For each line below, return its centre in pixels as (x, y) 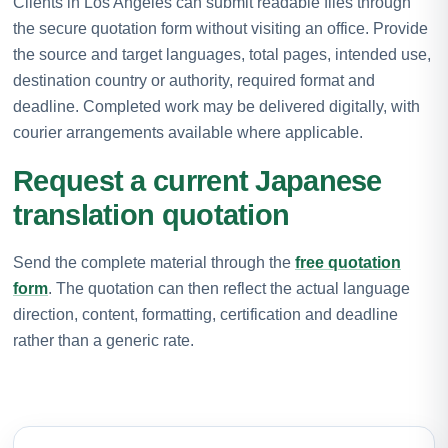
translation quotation (151, 214)
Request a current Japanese (197, 180)
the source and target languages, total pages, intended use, (222, 54)
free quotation (348, 262)
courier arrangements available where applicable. (188, 132)
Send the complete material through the (154, 262)
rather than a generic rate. (103, 340)
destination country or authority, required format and (194, 80)
